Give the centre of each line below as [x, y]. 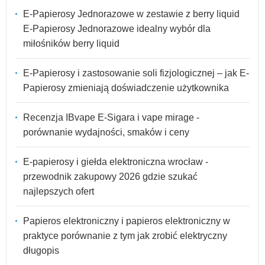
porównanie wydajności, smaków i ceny [106, 132]
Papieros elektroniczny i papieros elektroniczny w [127, 221]
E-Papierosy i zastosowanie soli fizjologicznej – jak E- [136, 73]
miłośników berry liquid [71, 43]
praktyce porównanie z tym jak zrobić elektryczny [125, 235]
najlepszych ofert [59, 191]
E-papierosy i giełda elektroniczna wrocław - [116, 161]
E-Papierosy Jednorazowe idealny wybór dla [117, 28]
